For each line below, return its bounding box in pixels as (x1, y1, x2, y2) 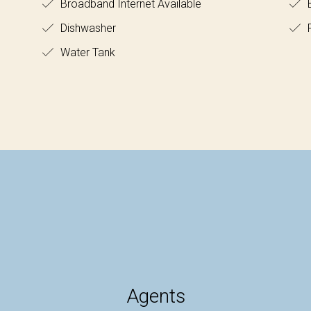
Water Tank (57, 45, 115, 59)
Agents (126, 284, 185, 308)
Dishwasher (57, 21, 116, 35)
